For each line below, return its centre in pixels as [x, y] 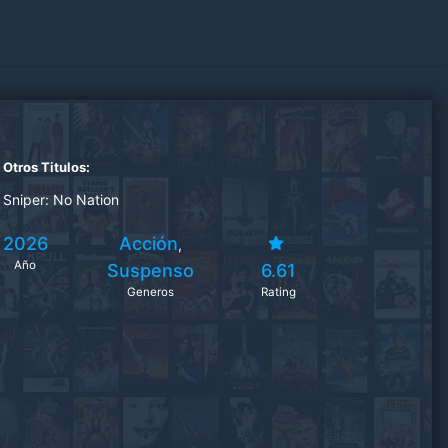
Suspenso [150, 270]
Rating [278, 292]
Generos [150, 292]
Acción [148, 243]
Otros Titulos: [46, 167]
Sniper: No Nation [60, 199]
